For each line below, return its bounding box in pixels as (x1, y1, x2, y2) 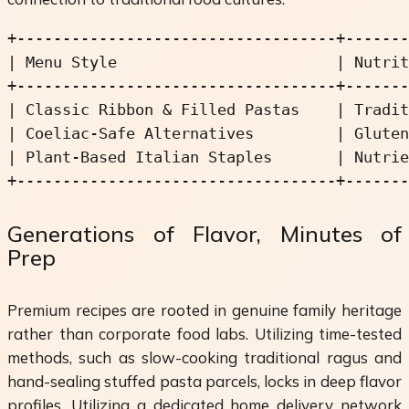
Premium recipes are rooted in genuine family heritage (7, 299, 402, 320)
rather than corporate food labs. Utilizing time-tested (7, 323, 402, 343)
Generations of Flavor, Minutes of (7, 219, 402, 247)
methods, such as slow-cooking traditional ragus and (7, 347, 402, 367)
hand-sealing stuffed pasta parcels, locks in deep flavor (7, 371, 402, 391)
